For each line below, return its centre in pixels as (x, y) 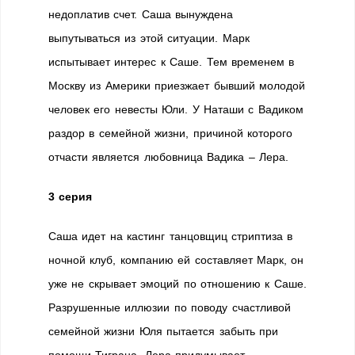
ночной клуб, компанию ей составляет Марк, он (176, 260)
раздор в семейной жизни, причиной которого (170, 133)
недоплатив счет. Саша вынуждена (141, 14)
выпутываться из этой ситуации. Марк (149, 38)
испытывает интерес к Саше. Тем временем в (172, 62)
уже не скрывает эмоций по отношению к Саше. (177, 284)
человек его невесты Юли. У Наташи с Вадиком (176, 109)
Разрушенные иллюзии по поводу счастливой (170, 307)
